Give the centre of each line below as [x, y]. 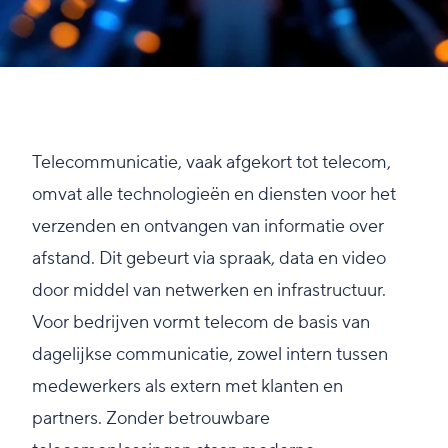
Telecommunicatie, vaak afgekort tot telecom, [211, 163]
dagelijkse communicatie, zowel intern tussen [210, 355]
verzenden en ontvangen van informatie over [208, 227]
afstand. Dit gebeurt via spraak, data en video [209, 259]
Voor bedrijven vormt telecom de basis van [201, 323]
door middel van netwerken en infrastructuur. [209, 291]
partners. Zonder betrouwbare [151, 419]
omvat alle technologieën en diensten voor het [214, 195]
